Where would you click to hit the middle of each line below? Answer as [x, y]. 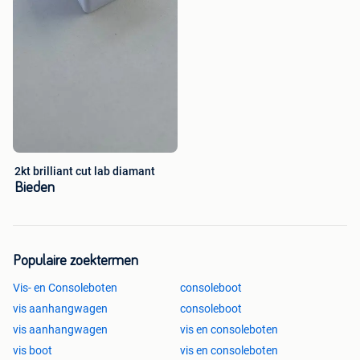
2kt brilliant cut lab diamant [85, 171]
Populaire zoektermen [76, 261]
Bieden [35, 188]
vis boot [33, 350]
